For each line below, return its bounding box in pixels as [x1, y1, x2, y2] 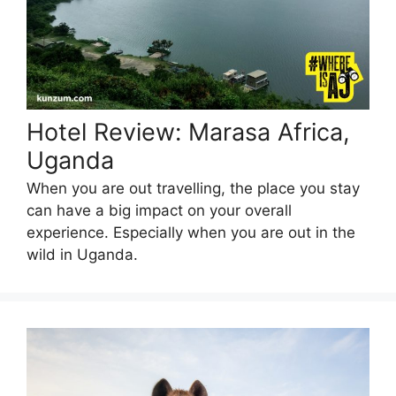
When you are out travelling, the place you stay [27, 179, 360, 198]
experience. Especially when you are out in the [27, 224, 355, 242]
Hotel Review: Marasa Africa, [27, 117, 350, 147]
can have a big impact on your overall [27, 202, 292, 220]
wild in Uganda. [27, 246, 138, 264]
